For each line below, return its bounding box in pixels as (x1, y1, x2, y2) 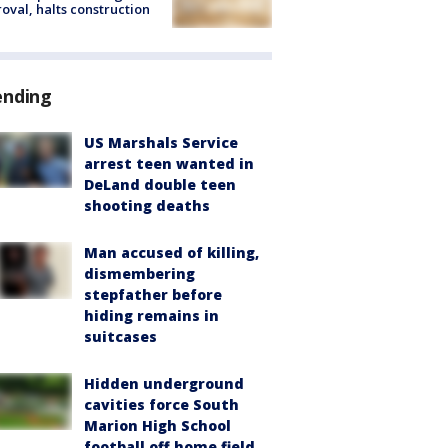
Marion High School (84, 416, 231, 436)
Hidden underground (84, 374, 244, 394)
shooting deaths (84, 196, 210, 216)
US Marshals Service (84, 133, 238, 153)
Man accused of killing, (84, 243, 259, 263)
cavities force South (84, 395, 239, 415)
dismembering (84, 264, 195, 284)
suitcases (84, 327, 157, 347)
